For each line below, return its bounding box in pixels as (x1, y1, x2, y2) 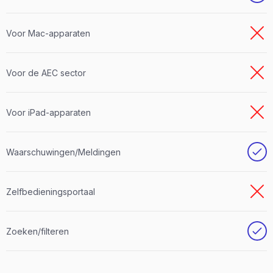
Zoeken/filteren (6, 225, 69, 236)
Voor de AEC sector (6, 67, 86, 78)
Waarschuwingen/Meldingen (6, 146, 121, 157)
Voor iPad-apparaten (6, 107, 91, 118)
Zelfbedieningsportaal (6, 186, 95, 197)
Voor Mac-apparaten (6, 27, 90, 38)
